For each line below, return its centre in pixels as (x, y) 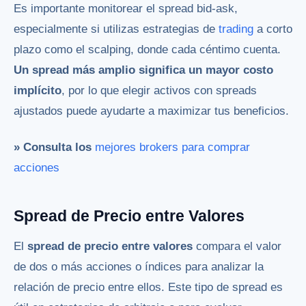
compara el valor (237, 246)
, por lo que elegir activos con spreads (159, 91)
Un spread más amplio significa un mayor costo (143, 70)
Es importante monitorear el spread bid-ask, (126, 9)
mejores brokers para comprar (172, 148)
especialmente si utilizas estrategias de (116, 29)
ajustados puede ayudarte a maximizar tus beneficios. (151, 111)
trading (236, 29)
